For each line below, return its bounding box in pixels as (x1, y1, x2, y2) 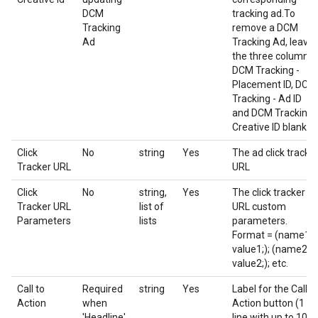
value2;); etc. (232, 258, 288, 269)
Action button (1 (232, 297, 305, 309)
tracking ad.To (232, 8, 295, 19)
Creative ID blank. (232, 121, 309, 133)
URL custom (232, 201, 286, 212)
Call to (17, 283, 45, 295)
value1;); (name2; (232, 243, 309, 255)
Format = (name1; (232, 229, 312, 241)
